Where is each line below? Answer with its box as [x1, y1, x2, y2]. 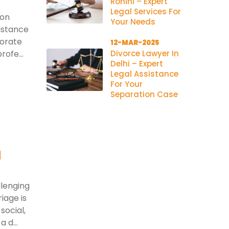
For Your [110, 79, 143, 89]
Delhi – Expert [110, 58, 163, 69]
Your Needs [110, 16, 155, 27]
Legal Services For [110, 6, 181, 17]
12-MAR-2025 [110, 38, 159, 48]
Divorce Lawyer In [110, 48, 179, 59]
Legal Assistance [110, 68, 178, 79]
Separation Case [110, 89, 178, 100]
